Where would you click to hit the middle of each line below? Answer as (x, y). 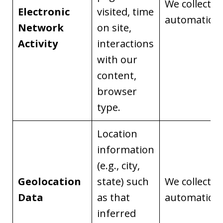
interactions (125, 44)
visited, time (125, 12)
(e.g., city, (118, 166)
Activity (38, 44)
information (126, 150)
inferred (116, 213)
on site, (114, 28)
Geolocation (50, 181)
